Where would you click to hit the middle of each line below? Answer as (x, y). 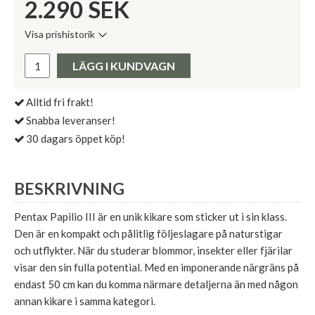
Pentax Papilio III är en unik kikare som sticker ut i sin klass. (150, 216)
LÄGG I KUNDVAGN (124, 66)
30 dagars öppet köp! (76, 139)
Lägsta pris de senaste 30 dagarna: (109, 44)
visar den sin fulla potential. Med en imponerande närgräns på (156, 267)
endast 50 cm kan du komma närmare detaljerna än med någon (156, 284)
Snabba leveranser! (71, 121)
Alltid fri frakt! (60, 102)
